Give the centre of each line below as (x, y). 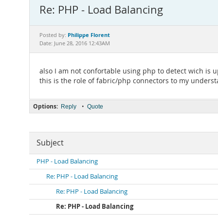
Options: (45, 106)
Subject (50, 143)
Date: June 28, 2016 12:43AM (75, 43)
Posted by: (54, 35)
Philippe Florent (89, 35)
